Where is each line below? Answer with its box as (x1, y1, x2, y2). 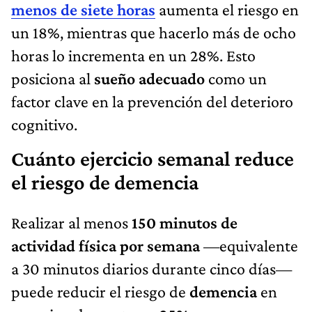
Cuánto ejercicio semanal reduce (11, 146, 294, 171)
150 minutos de (132, 212, 237, 232)
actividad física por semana (11, 235, 200, 255)
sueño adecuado (94, 68, 205, 88)
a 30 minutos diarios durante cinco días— (11, 258, 292, 278)
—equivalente (200, 235, 298, 255)
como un (205, 68, 267, 88)
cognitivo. (11, 114, 77, 134)
